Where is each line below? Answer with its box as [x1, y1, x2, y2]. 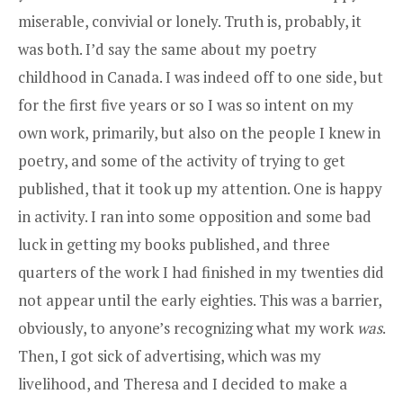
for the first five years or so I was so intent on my [18, 94, 354, 116]
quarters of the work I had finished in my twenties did [18, 262, 384, 283]
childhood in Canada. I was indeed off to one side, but [18, 67, 383, 88]
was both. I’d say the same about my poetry [18, 39, 317, 60]
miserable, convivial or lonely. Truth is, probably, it [18, 11, 362, 32]
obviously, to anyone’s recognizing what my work [18, 318, 357, 339]
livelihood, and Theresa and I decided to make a [18, 373, 347, 395]
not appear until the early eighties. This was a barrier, [18, 290, 381, 311]
